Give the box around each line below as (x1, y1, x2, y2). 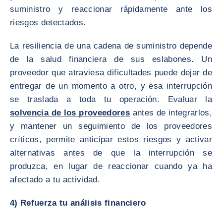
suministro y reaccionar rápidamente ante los (10, 4, 212, 14)
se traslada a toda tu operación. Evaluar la (10, 95, 212, 104)
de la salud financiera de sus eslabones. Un (10, 55, 212, 64)
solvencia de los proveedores (10, 108, 130, 117)
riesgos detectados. (10, 18, 86, 27)
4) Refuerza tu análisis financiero (10, 198, 146, 208)
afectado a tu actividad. (10, 175, 101, 184)
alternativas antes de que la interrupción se (10, 148, 212, 158)
